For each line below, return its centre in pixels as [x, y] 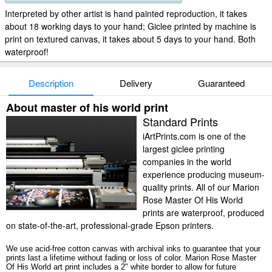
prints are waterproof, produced [203, 212]
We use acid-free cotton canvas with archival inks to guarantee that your [133, 249]
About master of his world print [87, 107]
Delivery [136, 83]
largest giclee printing [184, 149]
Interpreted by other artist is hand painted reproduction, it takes [126, 13]
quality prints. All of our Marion [201, 187]
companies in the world [187, 161]
